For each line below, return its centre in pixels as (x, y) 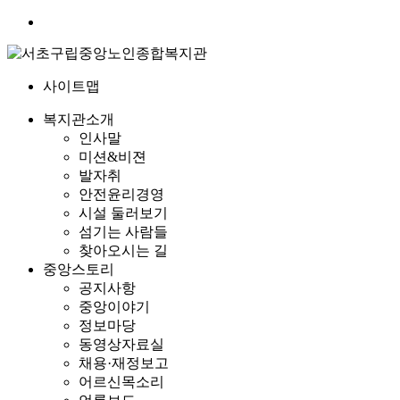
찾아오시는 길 (123, 250)
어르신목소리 (121, 382)
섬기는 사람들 (123, 232)
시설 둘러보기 (123, 213)
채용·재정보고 (124, 363)
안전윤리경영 (121, 194)
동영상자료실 (121, 344)
